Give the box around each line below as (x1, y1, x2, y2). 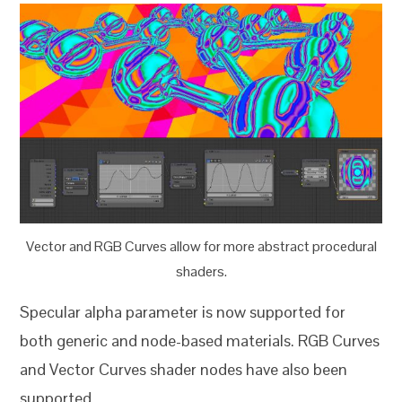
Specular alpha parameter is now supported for (20, 301, 346, 323)
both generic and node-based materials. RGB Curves (20, 330, 380, 352)
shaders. (175, 262, 227, 282)
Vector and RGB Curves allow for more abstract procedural (25, 237, 377, 257)
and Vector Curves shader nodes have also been (20, 359, 348, 380)
